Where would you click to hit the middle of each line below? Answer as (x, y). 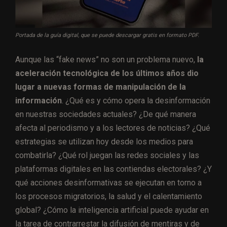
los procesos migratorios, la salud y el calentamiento (109, 196)
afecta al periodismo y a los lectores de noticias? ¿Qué (113, 128)
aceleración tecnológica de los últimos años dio (107, 73)
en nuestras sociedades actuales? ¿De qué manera (106, 114)
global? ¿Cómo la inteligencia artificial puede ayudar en (112, 210)
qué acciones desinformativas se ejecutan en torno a (108, 182)
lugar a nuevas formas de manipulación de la (101, 87)
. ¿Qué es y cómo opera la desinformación (136, 100)
